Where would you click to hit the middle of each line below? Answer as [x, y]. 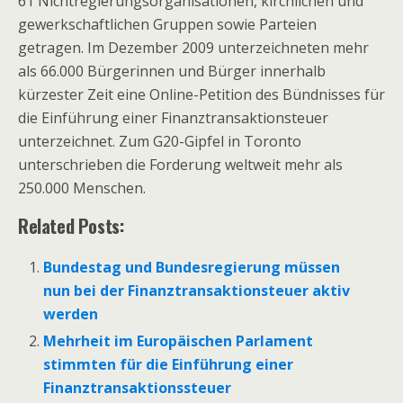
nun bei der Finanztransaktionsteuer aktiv [197, 291]
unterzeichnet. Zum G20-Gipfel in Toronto [160, 141]
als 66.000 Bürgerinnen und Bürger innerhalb [172, 71]
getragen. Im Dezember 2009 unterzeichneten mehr [193, 48]
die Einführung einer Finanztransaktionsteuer [173, 118]
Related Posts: [71, 226]
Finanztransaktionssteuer [138, 388]
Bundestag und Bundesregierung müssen [192, 267]
